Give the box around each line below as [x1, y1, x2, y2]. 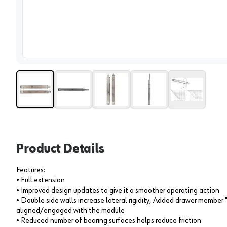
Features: [16, 166, 45, 174]
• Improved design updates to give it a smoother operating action [16, 186, 219, 195]
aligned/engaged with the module [16, 206, 125, 215]
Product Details [16, 142, 104, 155]
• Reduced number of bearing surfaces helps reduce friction [16, 216, 201, 225]
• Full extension [16, 176, 65, 184]
